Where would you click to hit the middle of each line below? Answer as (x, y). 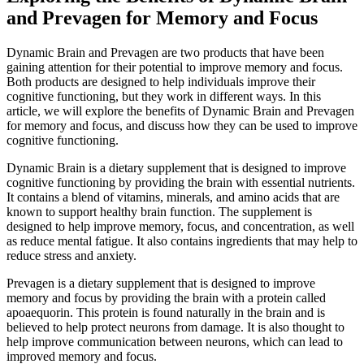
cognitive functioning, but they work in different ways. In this (164, 96)
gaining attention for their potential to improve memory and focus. (175, 67)
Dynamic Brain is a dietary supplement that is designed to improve (176, 167)
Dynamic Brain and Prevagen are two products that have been (165, 52)
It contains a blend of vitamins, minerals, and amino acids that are (173, 197)
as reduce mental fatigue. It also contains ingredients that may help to (182, 240)
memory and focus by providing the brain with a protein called (166, 297)
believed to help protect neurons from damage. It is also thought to (175, 327)
